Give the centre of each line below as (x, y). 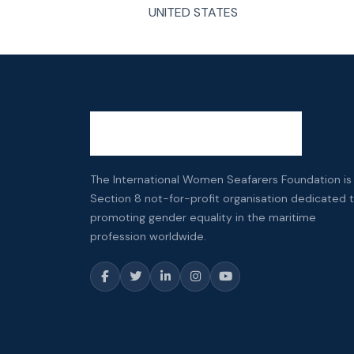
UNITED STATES (193, 12)
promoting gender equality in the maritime (203, 217)
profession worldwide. (148, 236)
